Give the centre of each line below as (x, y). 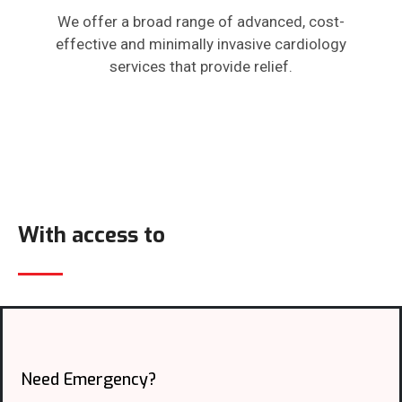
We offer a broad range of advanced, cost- (201, 22)
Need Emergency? (88, 380)
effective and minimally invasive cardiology (201, 44)
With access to (92, 236)
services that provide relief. (201, 67)
